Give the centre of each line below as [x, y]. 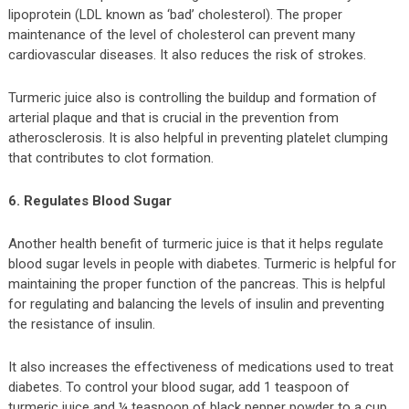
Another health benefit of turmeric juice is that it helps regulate [195, 243]
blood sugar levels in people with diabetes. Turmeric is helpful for [202, 263]
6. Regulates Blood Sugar [89, 200]
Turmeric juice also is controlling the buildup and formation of [192, 97]
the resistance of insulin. [81, 324]
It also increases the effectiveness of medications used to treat [200, 367]
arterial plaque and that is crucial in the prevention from [173, 117]
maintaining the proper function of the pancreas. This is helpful [196, 283]
